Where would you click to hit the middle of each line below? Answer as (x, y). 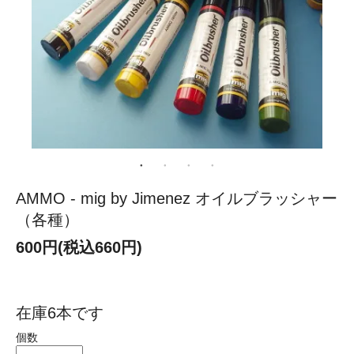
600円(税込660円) (79, 248)
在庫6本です (60, 313)
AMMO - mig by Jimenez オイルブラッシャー (177, 199)
